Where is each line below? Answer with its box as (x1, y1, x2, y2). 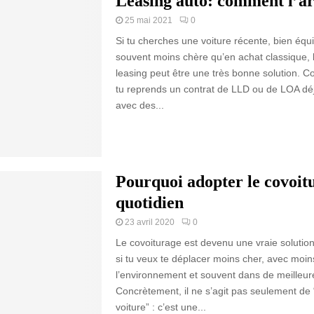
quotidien (115, 193, 184, 212)
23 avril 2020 (124, 217, 175, 227)
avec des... (115, 99, 164, 111)
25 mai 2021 (124, 15, 172, 25)
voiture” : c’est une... (115, 301, 206, 313)
